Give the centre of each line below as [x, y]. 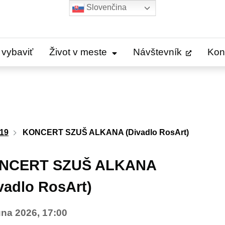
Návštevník [157, 52]
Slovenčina [105, 8]
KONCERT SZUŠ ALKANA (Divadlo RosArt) [106, 132]
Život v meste [78, 52]
